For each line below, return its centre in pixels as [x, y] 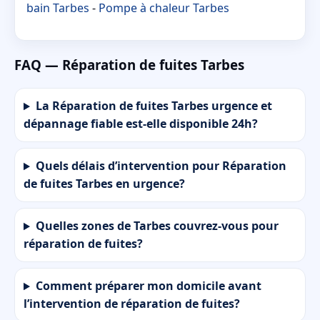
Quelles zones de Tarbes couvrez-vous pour [157, 226]
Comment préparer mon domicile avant [148, 286]
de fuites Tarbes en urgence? [104, 184]
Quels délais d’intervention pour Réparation [161, 166]
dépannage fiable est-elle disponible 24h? [141, 124]
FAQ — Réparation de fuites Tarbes [129, 64]
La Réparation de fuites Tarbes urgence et [154, 106]
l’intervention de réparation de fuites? [132, 304]
